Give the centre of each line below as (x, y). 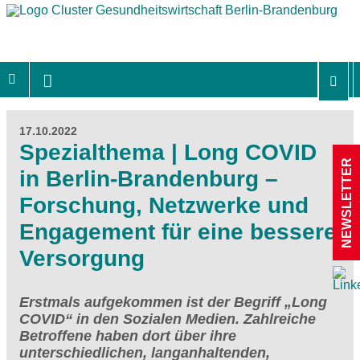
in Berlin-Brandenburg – (149, 178)
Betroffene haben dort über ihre (128, 335)
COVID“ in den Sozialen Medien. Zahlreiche (168, 319)
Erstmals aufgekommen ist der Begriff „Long (173, 302)
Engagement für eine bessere (178, 231)
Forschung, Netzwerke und (164, 205)
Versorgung (82, 258)
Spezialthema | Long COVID (168, 152)
